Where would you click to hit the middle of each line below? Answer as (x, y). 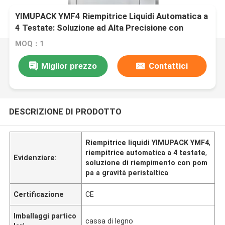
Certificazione (39, 194)
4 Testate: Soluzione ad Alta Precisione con (99, 28)
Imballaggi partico (45, 216)
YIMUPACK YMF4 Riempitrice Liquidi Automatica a (112, 16)
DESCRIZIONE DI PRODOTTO (65, 111)
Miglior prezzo (69, 66)
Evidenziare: (35, 157)
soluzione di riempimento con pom (147, 162)
